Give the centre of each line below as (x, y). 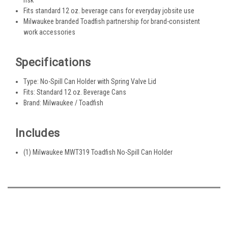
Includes (37, 133)
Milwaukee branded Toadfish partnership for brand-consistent (112, 21)
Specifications (53, 62)
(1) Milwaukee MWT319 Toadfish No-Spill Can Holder (98, 152)
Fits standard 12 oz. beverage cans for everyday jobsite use (109, 10)
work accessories (50, 32)
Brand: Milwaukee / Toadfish (64, 103)
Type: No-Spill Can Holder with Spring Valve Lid (90, 81)
